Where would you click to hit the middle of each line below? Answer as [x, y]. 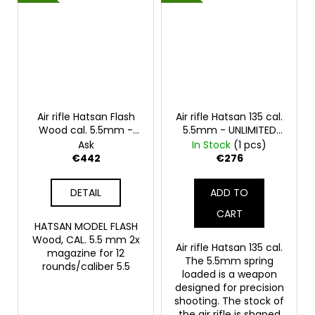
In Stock [213, 144]
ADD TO [229, 192]
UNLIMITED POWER [86, 143]
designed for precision [229, 287]
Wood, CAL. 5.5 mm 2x [86, 239]
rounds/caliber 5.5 [86, 266]
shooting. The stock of [229, 301]
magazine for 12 [86, 253]
